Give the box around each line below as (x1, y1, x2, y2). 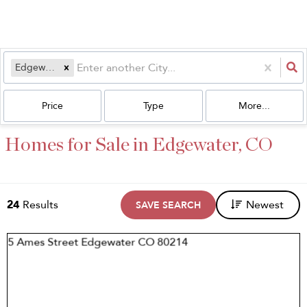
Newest (246, 197, 284, 212)
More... (238, 99, 271, 112)
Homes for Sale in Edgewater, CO (5, 136, 273, 155)
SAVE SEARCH (136, 199, 201, 212)
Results (23, 197, 58, 212)
